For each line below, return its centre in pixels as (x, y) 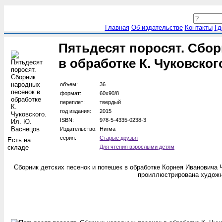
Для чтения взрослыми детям (137, 147)
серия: (68, 138)
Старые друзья (119, 138)
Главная (117, 28)
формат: (71, 93)
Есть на (19, 140)
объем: (69, 84)
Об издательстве (157, 28)
